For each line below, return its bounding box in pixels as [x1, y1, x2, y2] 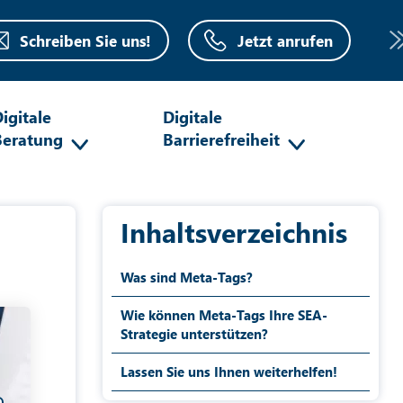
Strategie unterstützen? [120, 325, 268, 343]
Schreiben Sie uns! [19, 31, 151, 50]
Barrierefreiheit [162, 128, 280, 150]
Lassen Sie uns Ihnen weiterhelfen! [120, 363, 337, 381]
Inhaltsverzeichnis [120, 214, 347, 250]
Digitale [162, 105, 222, 128]
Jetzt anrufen [237, 31, 333, 50]
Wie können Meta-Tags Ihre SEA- [120, 306, 327, 324]
